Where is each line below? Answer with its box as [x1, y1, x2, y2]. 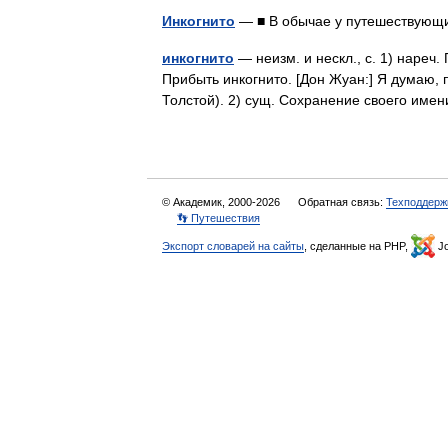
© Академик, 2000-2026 [162, 196, 283, 208]
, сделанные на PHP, [304, 240, 411, 252]
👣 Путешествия [177, 212, 260, 224]
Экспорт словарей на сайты [162, 240, 304, 252]
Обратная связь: [298, 196, 386, 208]
